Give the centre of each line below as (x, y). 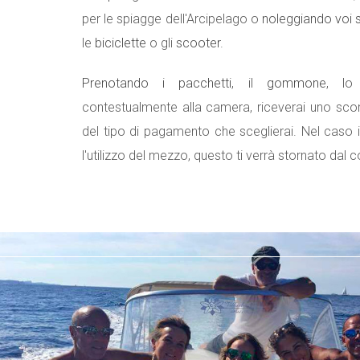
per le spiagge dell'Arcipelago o (172, 19)
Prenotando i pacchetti (157, 83)
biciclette (121, 43)
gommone (296, 83)
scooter (198, 43)
